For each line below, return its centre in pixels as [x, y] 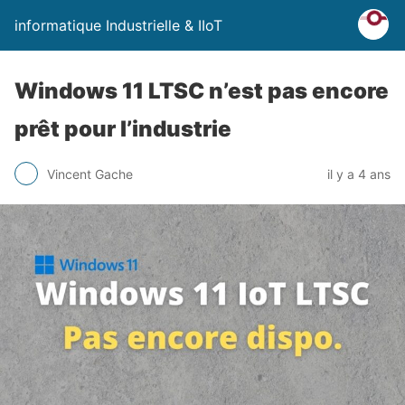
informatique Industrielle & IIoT [118, 25]
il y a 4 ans [359, 174]
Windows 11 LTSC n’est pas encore [202, 91]
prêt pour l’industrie [123, 129]
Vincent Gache [90, 174]
